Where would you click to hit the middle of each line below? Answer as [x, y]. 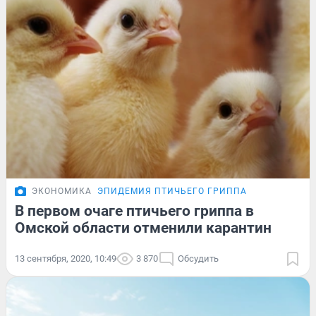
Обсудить [198, 258]
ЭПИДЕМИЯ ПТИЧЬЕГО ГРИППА [172, 191]
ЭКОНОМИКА [62, 191]
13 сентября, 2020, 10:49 [66, 258]
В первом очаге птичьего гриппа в [134, 211]
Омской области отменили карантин [143, 227]
